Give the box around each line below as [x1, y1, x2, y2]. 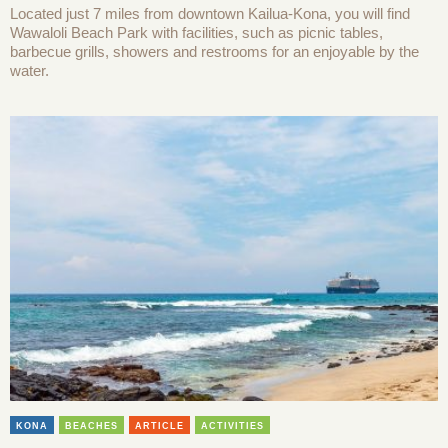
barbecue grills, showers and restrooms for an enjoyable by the [10, 43, 419, 61]
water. [10, 62, 49, 80]
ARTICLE [135, 420, 184, 431]
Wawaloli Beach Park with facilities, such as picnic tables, [10, 24, 383, 42]
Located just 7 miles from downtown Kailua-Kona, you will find [10, 5, 410, 23]
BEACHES [65, 420, 118, 431]
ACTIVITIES [201, 420, 264, 431]
